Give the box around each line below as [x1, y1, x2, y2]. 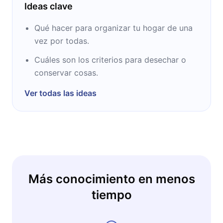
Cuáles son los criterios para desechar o [34, 54, 186, 65]
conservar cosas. [34, 67, 98, 78]
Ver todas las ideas [24, 88, 97, 98]
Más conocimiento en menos [28, 171, 195, 186]
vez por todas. [34, 35, 89, 46]
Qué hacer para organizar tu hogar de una [34, 22, 193, 33]
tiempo [91, 187, 132, 202]
